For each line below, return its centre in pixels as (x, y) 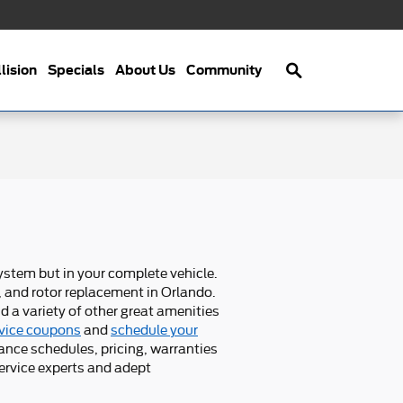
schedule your (154, 330)
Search (316, 35)
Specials (76, 70)
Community (224, 70)
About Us (145, 70)
